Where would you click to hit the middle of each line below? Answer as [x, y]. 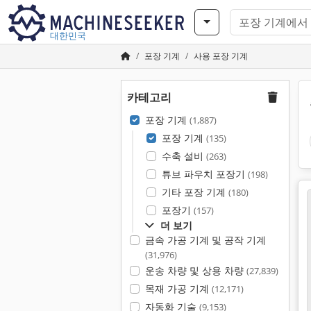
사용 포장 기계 [221, 56]
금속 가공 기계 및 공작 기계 [205, 240]
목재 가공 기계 [178, 288]
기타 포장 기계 [195, 192]
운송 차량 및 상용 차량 [195, 270]
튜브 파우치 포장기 [204, 174]
